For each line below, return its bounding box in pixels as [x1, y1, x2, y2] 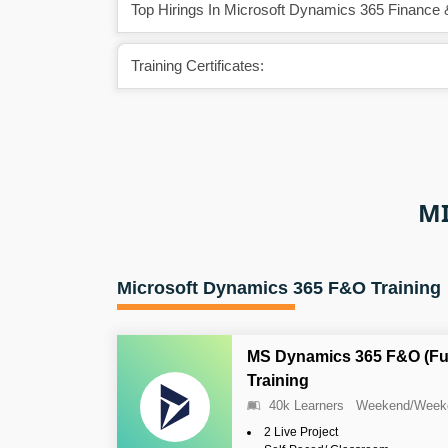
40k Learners [269, 397, 344, 413]
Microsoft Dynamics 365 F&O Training [117, 277, 441, 298]
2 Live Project [264, 424, 338, 439]
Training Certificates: [131, 56, 264, 74]
